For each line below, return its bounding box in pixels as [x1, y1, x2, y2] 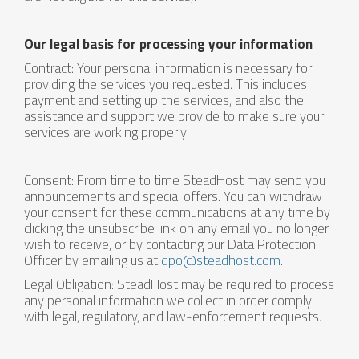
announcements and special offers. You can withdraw [24, 184, 322, 209]
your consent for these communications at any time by [24, 200, 330, 225]
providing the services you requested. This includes [24, 71, 307, 97]
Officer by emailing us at [24, 248, 161, 273]
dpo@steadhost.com [161, 248, 280, 273]
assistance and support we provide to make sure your [24, 103, 324, 129]
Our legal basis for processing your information [24, 31, 313, 57]
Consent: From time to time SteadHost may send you [24, 167, 325, 193]
